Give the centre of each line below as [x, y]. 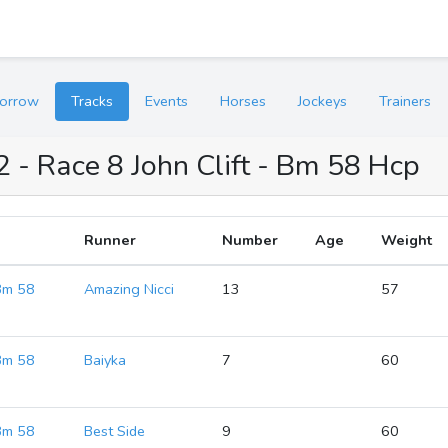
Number [250, 240]
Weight [407, 240]
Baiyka [105, 360]
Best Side [115, 431]
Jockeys [322, 101]
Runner [110, 240]
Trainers [405, 101]
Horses [243, 101]
